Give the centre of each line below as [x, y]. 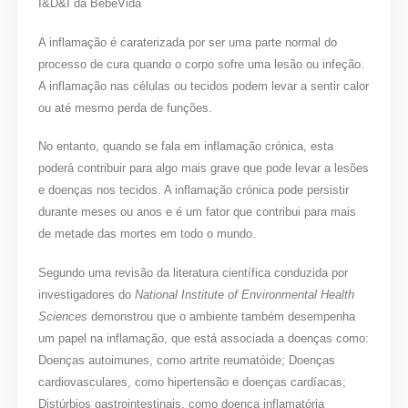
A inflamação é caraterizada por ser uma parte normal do [188, 42]
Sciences [63, 316]
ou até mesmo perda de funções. [126, 107]
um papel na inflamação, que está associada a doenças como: [204, 338]
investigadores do [85, 294]
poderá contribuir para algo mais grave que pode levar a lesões [204, 168]
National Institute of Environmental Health [243, 294]
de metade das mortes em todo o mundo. [148, 234]
